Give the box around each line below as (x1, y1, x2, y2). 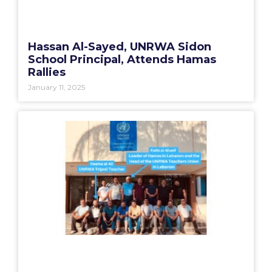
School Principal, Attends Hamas (28, 52, 216, 66)
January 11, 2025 (28, 82, 85, 92)
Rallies (28, 65, 66, 79)
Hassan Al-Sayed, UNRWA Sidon (28, 39, 211, 53)
